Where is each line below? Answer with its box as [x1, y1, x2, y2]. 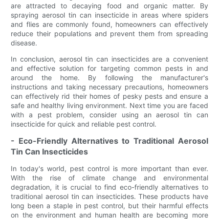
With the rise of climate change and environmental [11, 173, 208, 182]
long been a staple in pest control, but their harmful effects [11, 201, 208, 210]
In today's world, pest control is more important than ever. [11, 164, 208, 173]
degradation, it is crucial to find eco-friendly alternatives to [11, 182, 208, 191]
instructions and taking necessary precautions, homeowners [11, 82, 208, 91]
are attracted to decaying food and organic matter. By [11, 1, 208, 10]
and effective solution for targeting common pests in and [11, 64, 208, 72]
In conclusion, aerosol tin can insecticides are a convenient [11, 54, 208, 63]
